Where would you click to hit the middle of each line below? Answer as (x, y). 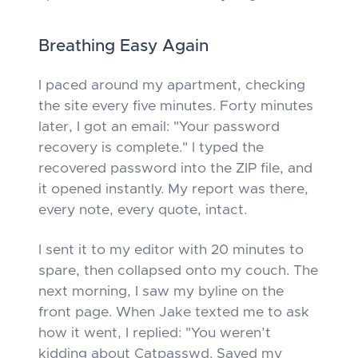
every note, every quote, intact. (143, 210)
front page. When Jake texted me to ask (174, 312)
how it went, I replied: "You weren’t (155, 333)
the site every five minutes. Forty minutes (176, 106)
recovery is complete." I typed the (151, 148)
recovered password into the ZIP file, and (175, 169)
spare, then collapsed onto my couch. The (178, 271)
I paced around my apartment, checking (172, 86)
